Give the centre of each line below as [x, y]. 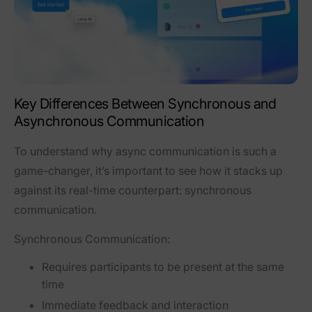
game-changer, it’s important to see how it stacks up [148, 171]
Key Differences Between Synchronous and [145, 104]
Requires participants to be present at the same [163, 267]
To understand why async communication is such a [145, 151]
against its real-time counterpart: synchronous [133, 190]
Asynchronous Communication [109, 122]
